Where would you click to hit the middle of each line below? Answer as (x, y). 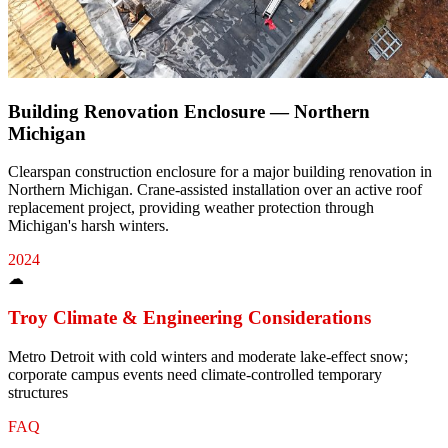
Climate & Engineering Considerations (209, 318)
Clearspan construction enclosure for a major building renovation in (220, 172)
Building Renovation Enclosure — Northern (189, 111)
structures (38, 392)
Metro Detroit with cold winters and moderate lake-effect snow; (208, 356)
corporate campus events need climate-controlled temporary (195, 374)
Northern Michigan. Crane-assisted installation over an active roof (215, 190)
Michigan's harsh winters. (88, 226)
